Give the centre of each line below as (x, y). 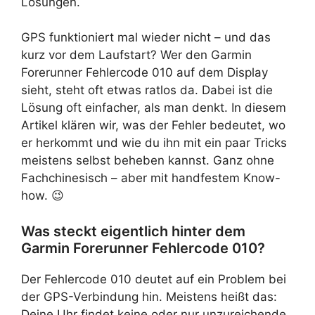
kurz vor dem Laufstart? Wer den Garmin (136, 55)
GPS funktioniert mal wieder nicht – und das (146, 37)
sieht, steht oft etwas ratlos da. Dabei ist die (147, 90)
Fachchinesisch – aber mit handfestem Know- (151, 178)
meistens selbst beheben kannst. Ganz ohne (148, 160)
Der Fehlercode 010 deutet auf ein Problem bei (154, 279)
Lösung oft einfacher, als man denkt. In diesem (154, 108)
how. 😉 (43, 195)
